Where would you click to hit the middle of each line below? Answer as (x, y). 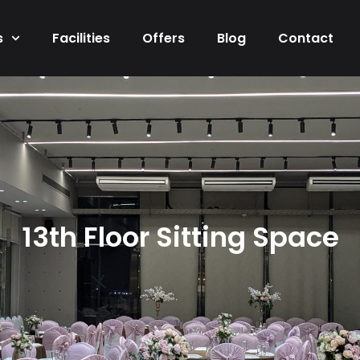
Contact (306, 38)
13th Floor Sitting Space (180, 237)
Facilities (82, 38)
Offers (164, 38)
